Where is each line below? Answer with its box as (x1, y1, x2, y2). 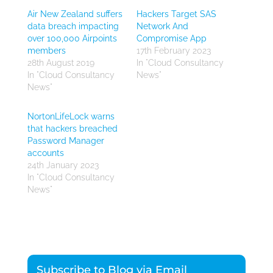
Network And (136, 21, 188, 31)
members (27, 45, 66, 55)
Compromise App (136, 33, 207, 43)
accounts (27, 147, 64, 158)
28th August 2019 (27, 57, 94, 68)
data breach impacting (27, 21, 119, 31)
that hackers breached (27, 123, 118, 133)
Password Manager (27, 135, 104, 146)
